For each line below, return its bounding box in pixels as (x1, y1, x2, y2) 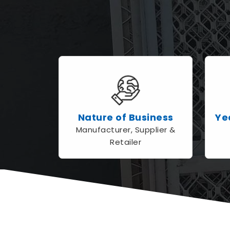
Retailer (110, 137, 141, 148)
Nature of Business (78, 111, 174, 124)
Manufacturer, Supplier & (75, 124, 176, 136)
